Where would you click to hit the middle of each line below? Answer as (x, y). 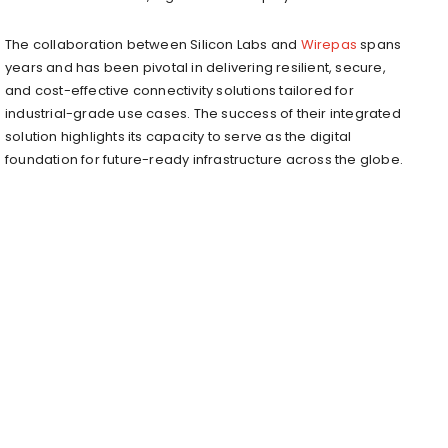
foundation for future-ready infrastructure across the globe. (204, 159)
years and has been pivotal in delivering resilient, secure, (195, 67)
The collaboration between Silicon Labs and (153, 44)
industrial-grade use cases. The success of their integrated (203, 113)
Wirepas (329, 44)
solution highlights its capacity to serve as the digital (178, 136)
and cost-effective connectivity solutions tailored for (179, 90)
